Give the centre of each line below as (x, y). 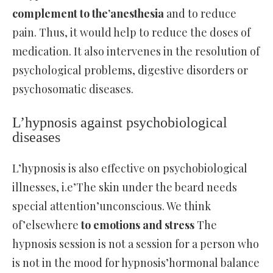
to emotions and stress (138, 225)
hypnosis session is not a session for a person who (136, 244)
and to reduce (200, 14)
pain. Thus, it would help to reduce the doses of (131, 33)
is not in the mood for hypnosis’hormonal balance (136, 263)
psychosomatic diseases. (73, 89)
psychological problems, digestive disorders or (130, 70)
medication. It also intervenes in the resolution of (136, 51)
